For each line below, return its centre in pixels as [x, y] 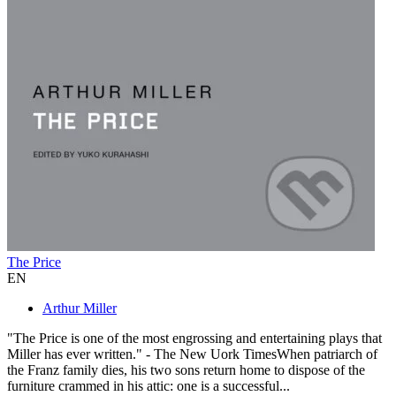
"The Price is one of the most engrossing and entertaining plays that [194, 339]
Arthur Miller [80, 308]
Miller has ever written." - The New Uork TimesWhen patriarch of [192, 354]
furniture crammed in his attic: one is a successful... [148, 386]
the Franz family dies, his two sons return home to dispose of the [186, 370]
